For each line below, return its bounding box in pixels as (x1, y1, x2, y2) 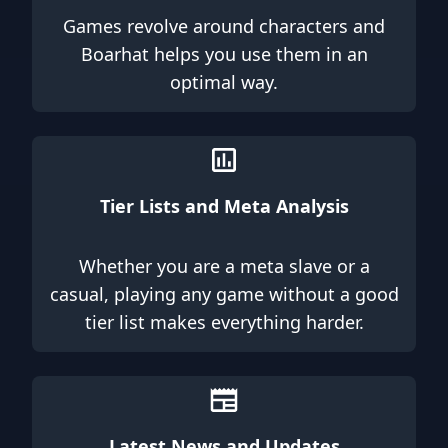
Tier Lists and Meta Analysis (99, 194, 349, 219)
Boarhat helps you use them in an (80, 42, 368, 67)
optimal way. (170, 70, 278, 95)
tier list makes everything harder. (84, 310, 364, 335)
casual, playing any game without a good (49, 282, 399, 307)
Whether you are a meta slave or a (78, 254, 370, 279)
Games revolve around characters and (63, 14, 385, 39)
